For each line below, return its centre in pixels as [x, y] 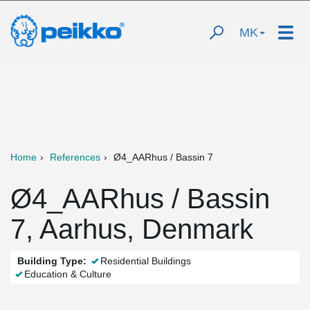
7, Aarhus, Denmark [132, 229]
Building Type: [52, 261]
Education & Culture [68, 274]
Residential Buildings [146, 261]
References [75, 157]
